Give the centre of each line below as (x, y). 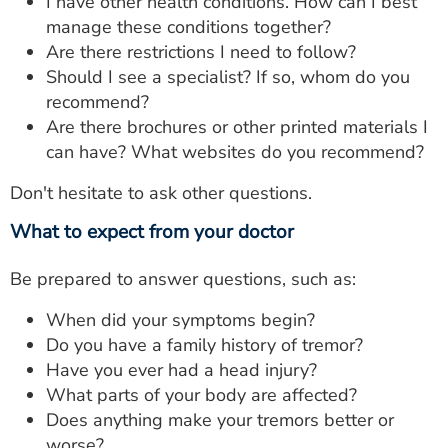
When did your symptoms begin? (180, 319)
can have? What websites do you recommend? (235, 151)
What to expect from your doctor (152, 231)
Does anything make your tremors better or (220, 419)
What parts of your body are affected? (201, 394)
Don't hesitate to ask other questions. (161, 192)
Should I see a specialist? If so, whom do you (228, 76)
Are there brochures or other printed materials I (237, 126)
